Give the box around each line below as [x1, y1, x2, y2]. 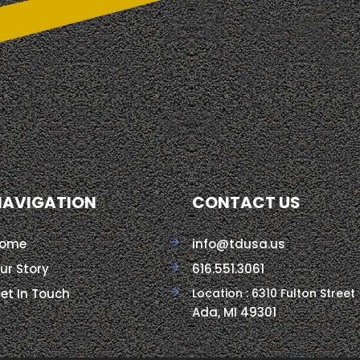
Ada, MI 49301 [192, 304, 277, 321]
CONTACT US [192, 191, 301, 215]
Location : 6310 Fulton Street [192, 285, 356, 302]
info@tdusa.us [192, 235, 286, 253]
